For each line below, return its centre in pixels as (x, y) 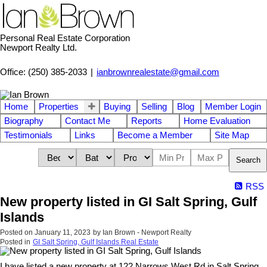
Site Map (232, 135)
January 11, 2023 (63, 232)
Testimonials (28, 135)
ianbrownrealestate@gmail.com (158, 72)
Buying (117, 106)
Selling (154, 106)
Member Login (233, 106)
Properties (58, 106)
